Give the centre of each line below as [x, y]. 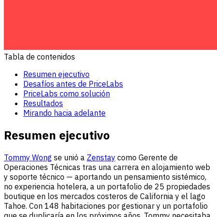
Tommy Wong [28, 157]
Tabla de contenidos [39, 56]
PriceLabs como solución [67, 93]
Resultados [43, 103]
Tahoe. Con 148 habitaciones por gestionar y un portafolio [106, 206]
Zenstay [101, 157]
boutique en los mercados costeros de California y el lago [105, 196]
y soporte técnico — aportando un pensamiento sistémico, [105, 177]
